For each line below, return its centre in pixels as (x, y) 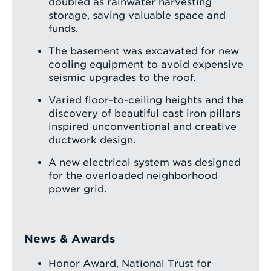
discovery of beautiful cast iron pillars (145, 114)
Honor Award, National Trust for (130, 264)
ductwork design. (92, 140)
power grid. (78, 189)
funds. (64, 29)
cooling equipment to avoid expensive (146, 65)
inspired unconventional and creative (143, 127)
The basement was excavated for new (144, 51)
